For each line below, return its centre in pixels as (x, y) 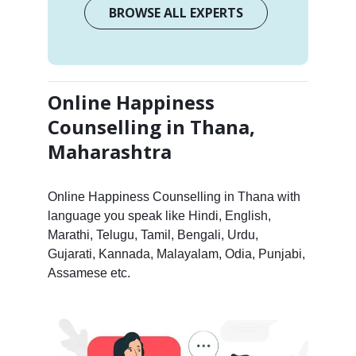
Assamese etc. (89, 273)
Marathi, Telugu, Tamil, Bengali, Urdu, (153, 234)
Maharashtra (109, 151)
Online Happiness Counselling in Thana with (174, 196)
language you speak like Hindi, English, (159, 215)
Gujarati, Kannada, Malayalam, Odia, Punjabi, (176, 253)
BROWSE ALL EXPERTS (176, 12)
